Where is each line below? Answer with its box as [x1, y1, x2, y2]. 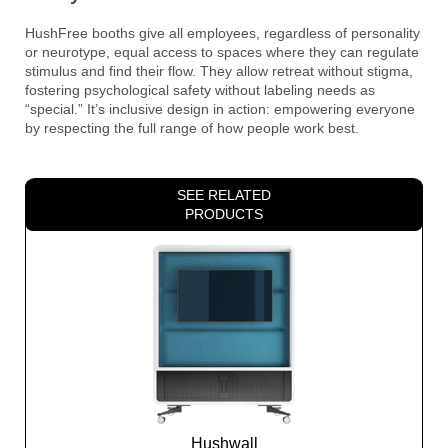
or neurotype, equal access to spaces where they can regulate [25, 43, 419, 60]
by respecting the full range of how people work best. [25, 119, 359, 136]
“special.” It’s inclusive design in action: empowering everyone [25, 100, 415, 117]
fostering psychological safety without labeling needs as [25, 81, 375, 98]
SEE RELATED [177, 186, 271, 203]
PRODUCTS [185, 205, 263, 222]
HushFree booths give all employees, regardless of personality [25, 24, 420, 41]
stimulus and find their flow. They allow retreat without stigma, [25, 62, 413, 79]
